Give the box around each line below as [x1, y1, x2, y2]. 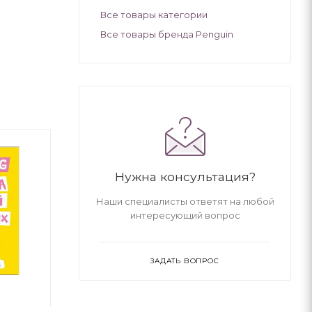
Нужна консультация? [114, 169, 256, 184]
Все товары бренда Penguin [100, 28, 233, 40]
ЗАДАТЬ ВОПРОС [150, 256, 219, 265]
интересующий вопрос [130, 209, 240, 221]
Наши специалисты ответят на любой [95, 195, 274, 207]
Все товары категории [100, 8, 208, 20]
